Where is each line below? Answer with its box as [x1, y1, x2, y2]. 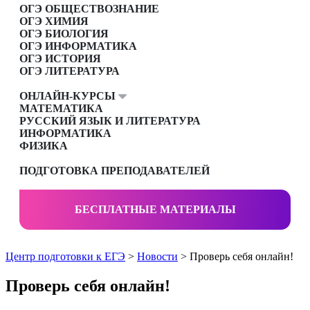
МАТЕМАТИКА [19, 102, 103, 115]
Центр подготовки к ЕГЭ [6, 250, 125, 263]
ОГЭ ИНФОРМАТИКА [19, 40, 137, 53]
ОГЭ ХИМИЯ [19, 15, 89, 28]
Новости [137, 250, 178, 263]
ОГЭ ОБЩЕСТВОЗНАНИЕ [19, 3, 159, 15]
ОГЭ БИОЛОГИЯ [19, 28, 109, 40]
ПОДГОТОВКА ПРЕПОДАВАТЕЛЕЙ [19, 165, 210, 177]
